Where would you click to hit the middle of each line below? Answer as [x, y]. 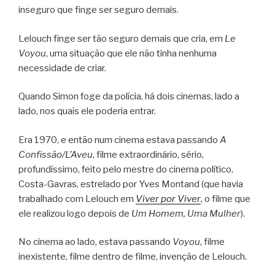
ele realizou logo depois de [75, 213]
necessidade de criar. [62, 68]
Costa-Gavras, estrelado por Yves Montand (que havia [131, 184]
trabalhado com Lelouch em [77, 199]
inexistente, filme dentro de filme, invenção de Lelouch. [133, 257]
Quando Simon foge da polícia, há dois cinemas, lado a [129, 97]
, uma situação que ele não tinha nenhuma [131, 53]
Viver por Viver [168, 199]
